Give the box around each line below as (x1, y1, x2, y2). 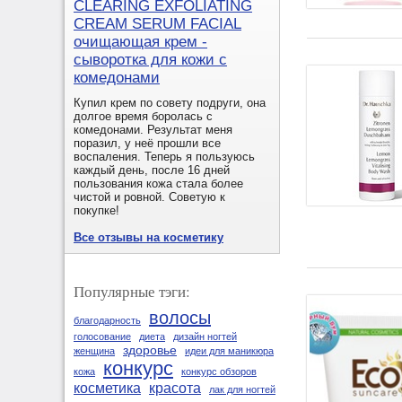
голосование (74, 331, 131, 343)
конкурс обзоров (181, 366, 257, 378)
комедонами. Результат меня (74, 123, 232, 137)
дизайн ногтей (173, 331, 237, 343)
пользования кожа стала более (74, 177, 243, 191)
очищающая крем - (74, 33, 207, 51)
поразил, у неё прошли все (74, 136, 221, 151)
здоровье (123, 343, 177, 358)
